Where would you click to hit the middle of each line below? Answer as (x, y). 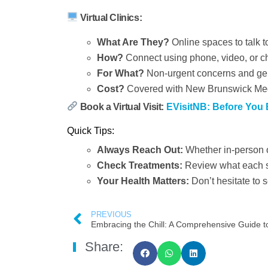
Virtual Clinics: (111, 17)
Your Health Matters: (143, 181)
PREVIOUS (111, 215)
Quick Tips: (91, 131)
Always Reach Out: (140, 150)
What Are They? (133, 42)
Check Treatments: (140, 166)
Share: (104, 247)
